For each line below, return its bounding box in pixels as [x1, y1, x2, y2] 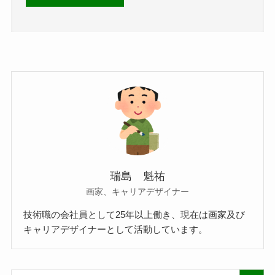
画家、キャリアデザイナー [86, 187, 189, 197]
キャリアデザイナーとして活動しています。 [23, 224, 208, 235]
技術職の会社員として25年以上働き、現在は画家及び [23, 209, 246, 220]
